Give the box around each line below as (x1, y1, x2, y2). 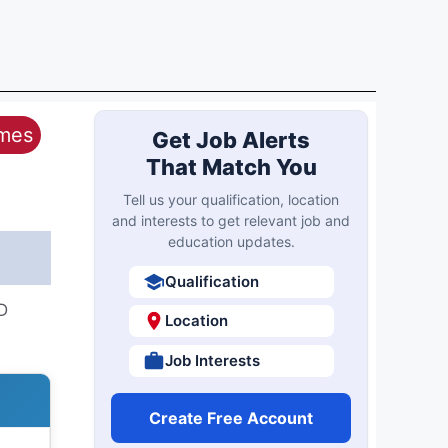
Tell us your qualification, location (123, 190, 339, 208)
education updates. (167, 232, 295, 250)
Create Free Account (149, 407, 313, 428)
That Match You (145, 153, 317, 180)
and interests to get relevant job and (112, 211, 350, 229)
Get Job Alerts (152, 126, 310, 153)
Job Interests (164, 350, 260, 370)
